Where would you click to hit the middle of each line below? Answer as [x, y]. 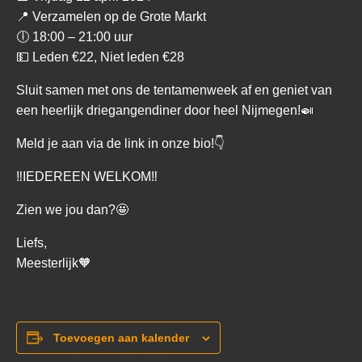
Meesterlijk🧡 [54, 263]
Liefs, [32, 243]
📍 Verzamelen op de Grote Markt [111, 17]
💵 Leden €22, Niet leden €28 [100, 57]
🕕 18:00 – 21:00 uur [74, 37]
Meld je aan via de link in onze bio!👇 [120, 143]
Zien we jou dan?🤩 [72, 210]
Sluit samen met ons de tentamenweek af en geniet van [174, 90]
